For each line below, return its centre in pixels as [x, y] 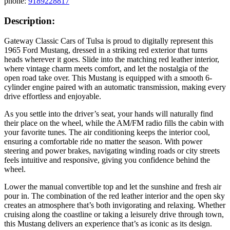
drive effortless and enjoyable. [53, 96]
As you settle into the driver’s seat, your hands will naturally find [109, 113]
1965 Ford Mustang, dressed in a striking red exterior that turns [106, 50]
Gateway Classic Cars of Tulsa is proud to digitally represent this [109, 41]
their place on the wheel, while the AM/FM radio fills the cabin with [114, 123]
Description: [30, 21]
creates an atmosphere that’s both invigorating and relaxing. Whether [115, 205]
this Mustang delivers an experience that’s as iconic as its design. [108, 223]
